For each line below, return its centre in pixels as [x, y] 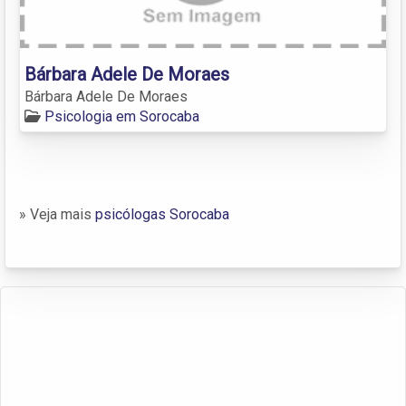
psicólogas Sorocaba [162, 214]
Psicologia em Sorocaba [122, 116]
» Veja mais [57, 214]
